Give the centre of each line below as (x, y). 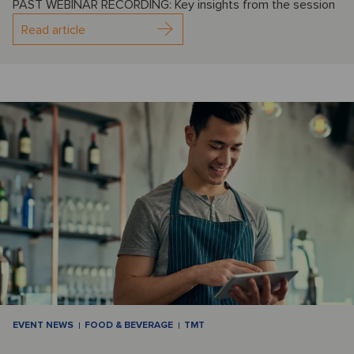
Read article (53, 30)
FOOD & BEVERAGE (129, 326)
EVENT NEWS (43, 326)
